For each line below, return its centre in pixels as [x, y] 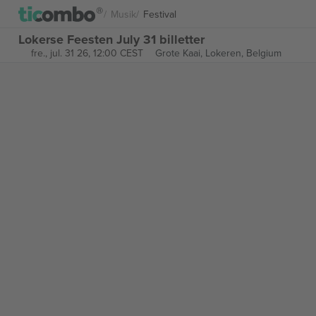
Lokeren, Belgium [243, 53]
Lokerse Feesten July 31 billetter [111, 39]
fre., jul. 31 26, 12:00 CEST [87, 53]
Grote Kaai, [180, 53]
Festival [160, 14]
